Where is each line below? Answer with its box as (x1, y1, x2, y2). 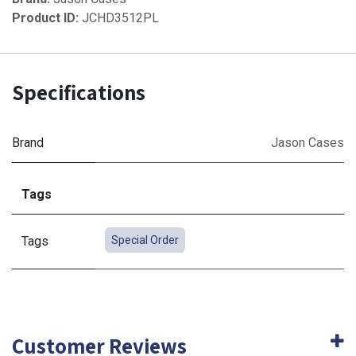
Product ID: (12, 10, 82, 25)
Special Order (110, 233, 179, 246)
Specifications (12, 77, 145, 106)
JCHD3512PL (82, 10, 159, 25)
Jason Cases (271, 134, 344, 150)
